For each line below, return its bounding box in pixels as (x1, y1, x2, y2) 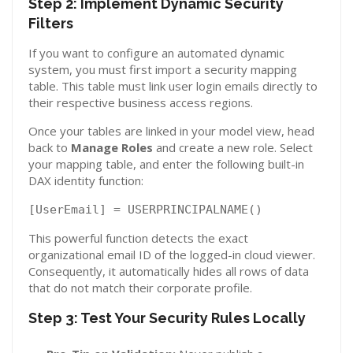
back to (28, 139, 71, 155)
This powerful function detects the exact (28, 230, 248, 246)
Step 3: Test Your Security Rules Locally (28, 310, 306, 326)
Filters (28, 15, 73, 32)
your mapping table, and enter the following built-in (28, 156, 304, 172)
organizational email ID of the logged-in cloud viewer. (28, 247, 315, 262)
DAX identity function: (28, 173, 143, 188)
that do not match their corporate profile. (28, 280, 252, 295)
